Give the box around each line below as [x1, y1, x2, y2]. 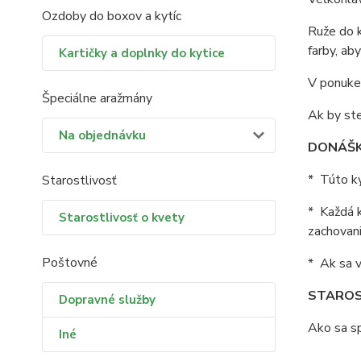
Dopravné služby [59, 292, 156, 308]
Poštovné [42, 254, 98, 272]
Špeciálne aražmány [42, 89, 152, 107]
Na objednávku [59, 127, 146, 143]
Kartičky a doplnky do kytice [59, 45, 225, 61]
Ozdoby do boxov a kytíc [42, 7, 181, 25]
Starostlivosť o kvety [59, 210, 185, 226]
